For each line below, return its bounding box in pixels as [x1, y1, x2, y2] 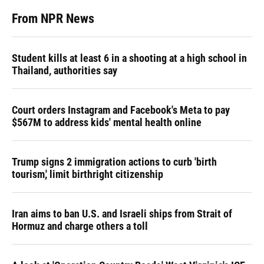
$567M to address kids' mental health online [12, 116, 202, 128]
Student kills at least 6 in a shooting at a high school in [12, 52, 247, 64]
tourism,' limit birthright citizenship [12, 168, 163, 180]
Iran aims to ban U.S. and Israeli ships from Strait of [12, 207, 232, 220]
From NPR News [12, 11, 94, 26]
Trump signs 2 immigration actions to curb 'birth [12, 156, 217, 168]
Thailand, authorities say [12, 64, 117, 77]
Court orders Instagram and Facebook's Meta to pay [12, 104, 230, 116]
